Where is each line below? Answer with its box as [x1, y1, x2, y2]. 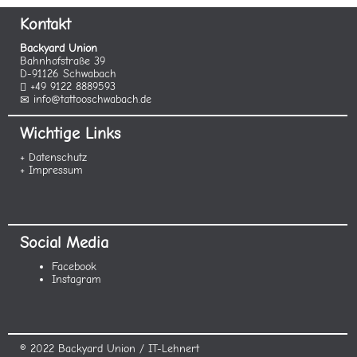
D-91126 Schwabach [20, 67, 116, 80]
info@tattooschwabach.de [33, 92, 151, 106]
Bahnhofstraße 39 [20, 54, 105, 68]
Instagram [52, 273, 101, 286]
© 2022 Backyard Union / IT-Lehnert [20, 342, 199, 355]
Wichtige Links [20, 124, 120, 143]
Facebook [52, 260, 96, 273]
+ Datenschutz [20, 151, 87, 164]
